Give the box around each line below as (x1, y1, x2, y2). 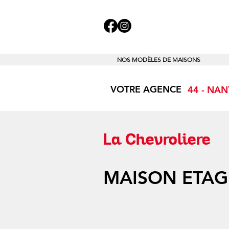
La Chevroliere (103, 129, 211, 148)
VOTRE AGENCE (110, 83, 181, 95)
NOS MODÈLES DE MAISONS (117, 56, 201, 63)
